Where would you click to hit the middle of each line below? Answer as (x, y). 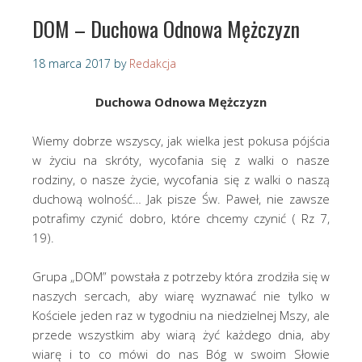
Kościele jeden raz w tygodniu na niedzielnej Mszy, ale (181, 316)
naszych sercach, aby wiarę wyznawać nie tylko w (181, 296)
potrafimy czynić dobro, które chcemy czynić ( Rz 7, (181, 219)
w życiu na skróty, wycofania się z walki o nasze (181, 160)
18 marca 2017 (72, 64)
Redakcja (153, 64)
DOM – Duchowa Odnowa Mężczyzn (166, 29)
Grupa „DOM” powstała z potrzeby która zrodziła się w (181, 277)
